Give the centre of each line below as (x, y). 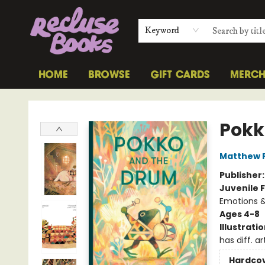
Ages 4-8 (239, 214)
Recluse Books (38, 100)
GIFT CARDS (180, 75)
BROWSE (109, 75)
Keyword (162, 30)
